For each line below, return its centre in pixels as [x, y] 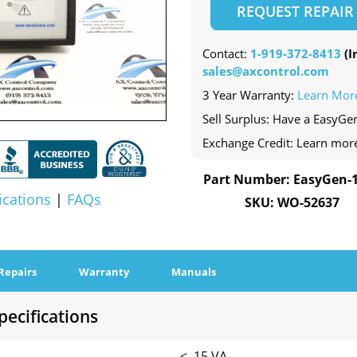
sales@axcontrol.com [266, 71]
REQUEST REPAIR [295, 12]
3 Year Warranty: [250, 95]
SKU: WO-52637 [292, 203]
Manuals [194, 272]
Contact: [226, 54]
